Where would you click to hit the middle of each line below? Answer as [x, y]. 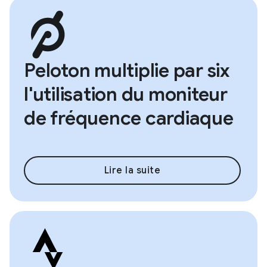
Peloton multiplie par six [127, 71]
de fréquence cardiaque [129, 118]
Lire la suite [132, 171]
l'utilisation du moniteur [126, 94]
